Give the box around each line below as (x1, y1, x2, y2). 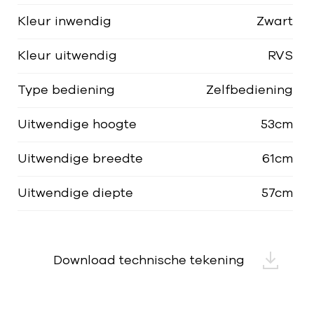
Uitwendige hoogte (18, 118, 137, 131)
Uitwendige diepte (18, 186, 133, 200)
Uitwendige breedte (18, 152, 143, 165)
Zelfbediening (206, 83, 293, 97)
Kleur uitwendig (18, 49, 117, 62)
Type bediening (18, 83, 115, 97)
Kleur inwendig (18, 15, 111, 28)
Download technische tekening (53, 254, 248, 268)
